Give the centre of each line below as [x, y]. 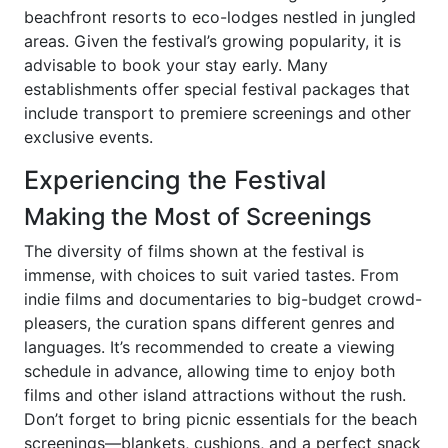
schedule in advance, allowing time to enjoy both [209, 371]
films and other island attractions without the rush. [215, 395]
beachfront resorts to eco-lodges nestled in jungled [220, 17]
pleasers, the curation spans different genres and [209, 323]
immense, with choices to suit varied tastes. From [211, 275]
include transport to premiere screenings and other [217, 113]
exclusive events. [88, 137]
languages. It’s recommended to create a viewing [209, 347]
